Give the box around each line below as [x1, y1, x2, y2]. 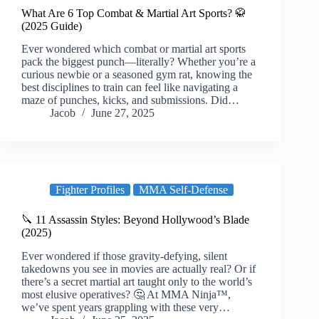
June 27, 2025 [91, 107, 155, 120]
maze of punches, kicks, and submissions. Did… [21, 94, 239, 107]
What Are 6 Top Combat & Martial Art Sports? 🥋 [21, 6, 246, 19]
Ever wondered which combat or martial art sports [21, 43, 246, 56]
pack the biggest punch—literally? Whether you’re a [21, 56, 256, 68]
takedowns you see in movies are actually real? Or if [21, 263, 256, 276]
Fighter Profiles [56, 184, 125, 197]
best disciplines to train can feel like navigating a [21, 81, 238, 94]
